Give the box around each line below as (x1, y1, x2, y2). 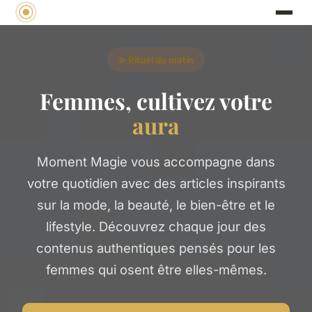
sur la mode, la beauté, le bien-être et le (37, 196, 275, 212)
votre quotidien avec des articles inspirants (26, 175, 286, 191)
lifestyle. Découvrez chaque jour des (46, 218, 266, 234)
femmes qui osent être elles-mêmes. (45, 261, 267, 277)
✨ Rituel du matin (118, 54, 194, 65)
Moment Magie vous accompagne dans (37, 153, 275, 169)
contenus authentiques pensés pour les (36, 240, 276, 256)
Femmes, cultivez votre (40, 85, 272, 116)
